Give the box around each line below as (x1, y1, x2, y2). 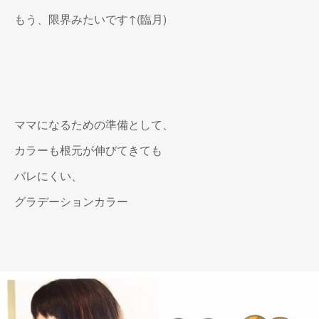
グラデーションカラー (14, 193, 128, 209)
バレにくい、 (14, 167, 83, 184)
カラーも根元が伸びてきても (14, 142, 162, 158)
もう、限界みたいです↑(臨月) (14, 11, 167, 27)
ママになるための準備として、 (14, 116, 174, 132)
